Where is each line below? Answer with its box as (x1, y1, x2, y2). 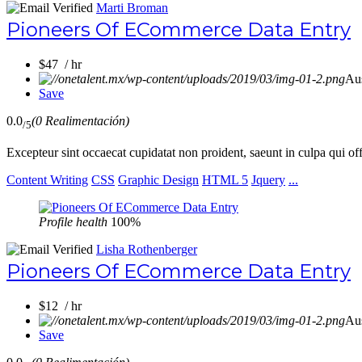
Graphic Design (118, 172, 199, 187)
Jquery (251, 172, 285, 187)
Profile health (39, 214, 107, 229)
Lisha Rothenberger (96, 242, 197, 256)
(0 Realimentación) (32, 114, 129, 128)
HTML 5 (202, 172, 248, 187)
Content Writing (6, 172, 88, 187)
